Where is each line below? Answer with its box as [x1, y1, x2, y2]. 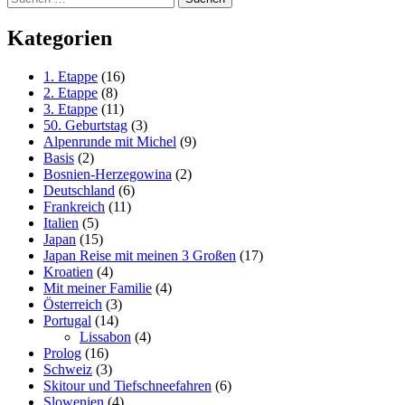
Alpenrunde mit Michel [43, 134, 176, 150]
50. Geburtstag [43, 118, 127, 134]
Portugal [43, 313, 91, 329]
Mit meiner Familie [43, 280, 152, 297]
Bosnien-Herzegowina [43, 166, 172, 183]
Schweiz [43, 362, 92, 378]
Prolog [43, 345, 81, 362]
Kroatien [43, 264, 93, 280]
